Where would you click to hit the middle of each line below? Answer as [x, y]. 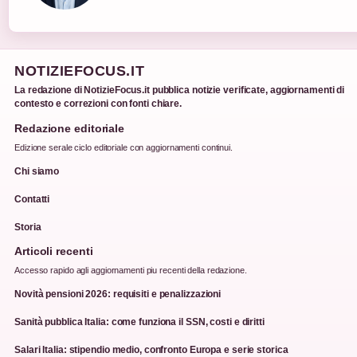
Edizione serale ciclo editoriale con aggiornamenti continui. [124, 147]
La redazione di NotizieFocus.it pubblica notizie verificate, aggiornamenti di [180, 90]
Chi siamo [37, 171]
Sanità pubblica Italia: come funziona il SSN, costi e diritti [139, 322]
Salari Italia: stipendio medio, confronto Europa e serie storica [151, 349]
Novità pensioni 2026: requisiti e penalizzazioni [118, 294]
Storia [28, 227]
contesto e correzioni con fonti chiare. [98, 103]
